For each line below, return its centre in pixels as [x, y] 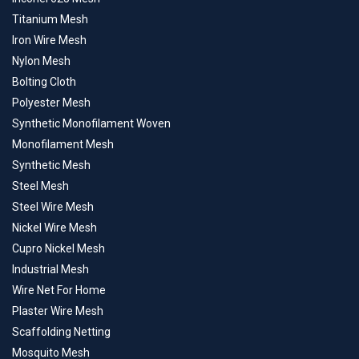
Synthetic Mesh [51, 165]
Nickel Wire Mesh [54, 228]
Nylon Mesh [41, 61]
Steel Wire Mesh [53, 207]
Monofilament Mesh [63, 145]
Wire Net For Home [59, 290]
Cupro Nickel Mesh [58, 249]
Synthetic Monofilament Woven [91, 124]
